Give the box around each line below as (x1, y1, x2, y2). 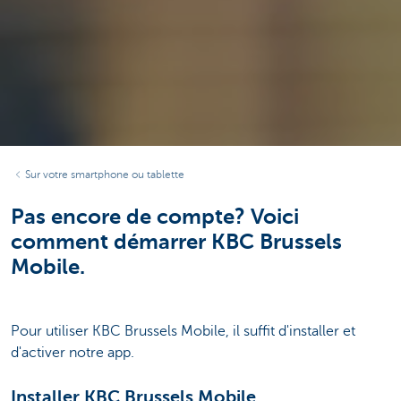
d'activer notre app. (11, 345, 134, 362)
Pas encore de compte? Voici (11, 203, 299, 229)
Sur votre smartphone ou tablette (25, 167, 184, 181)
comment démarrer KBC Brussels (11, 228, 342, 254)
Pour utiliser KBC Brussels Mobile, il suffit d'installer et (11, 323, 355, 340)
